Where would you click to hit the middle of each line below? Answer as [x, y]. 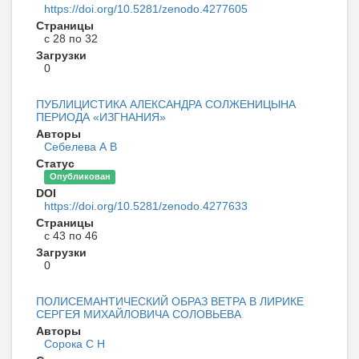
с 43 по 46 [71, 235]
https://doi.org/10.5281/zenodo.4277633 [146, 206]
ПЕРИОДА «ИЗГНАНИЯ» [101, 117]
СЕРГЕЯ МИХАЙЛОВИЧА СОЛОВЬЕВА [139, 314]
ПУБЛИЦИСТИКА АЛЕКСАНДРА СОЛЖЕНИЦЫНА [166, 104]
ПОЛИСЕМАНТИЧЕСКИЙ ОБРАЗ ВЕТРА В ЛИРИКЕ [170, 301]
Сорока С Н [75, 343]
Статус [55, 163]
